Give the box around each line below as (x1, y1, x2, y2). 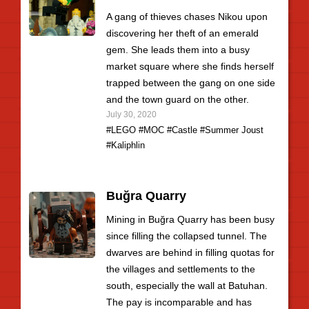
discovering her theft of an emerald (106, 28, 259, 39)
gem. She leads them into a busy (106, 44, 250, 55)
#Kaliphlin (106, 140, 145, 150)
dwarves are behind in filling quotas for (106, 247, 275, 258)
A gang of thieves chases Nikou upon (106, 11, 268, 22)
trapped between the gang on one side (106, 77, 275, 88)
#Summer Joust (200, 125, 263, 135)
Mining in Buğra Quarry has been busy (106, 214, 275, 225)
